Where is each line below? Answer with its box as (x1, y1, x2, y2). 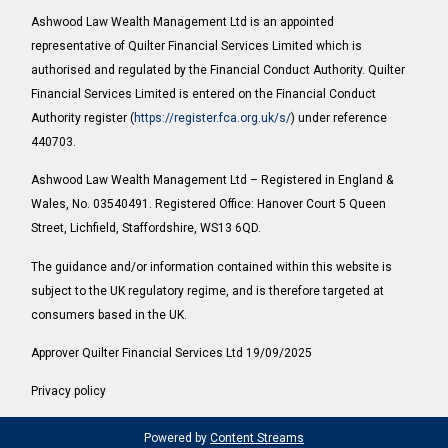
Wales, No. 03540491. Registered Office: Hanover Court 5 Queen (31, 197, 387, 212)
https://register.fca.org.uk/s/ (134, 110, 292, 125)
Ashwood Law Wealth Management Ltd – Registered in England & (31, 173, 394, 188)
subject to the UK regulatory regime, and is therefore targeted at (31, 283, 385, 298)
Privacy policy (31, 384, 107, 399)
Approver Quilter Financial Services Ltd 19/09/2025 (31, 345, 313, 360)
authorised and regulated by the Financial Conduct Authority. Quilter (31, 62, 406, 77)
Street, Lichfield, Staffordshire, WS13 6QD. (31, 221, 262, 236)
